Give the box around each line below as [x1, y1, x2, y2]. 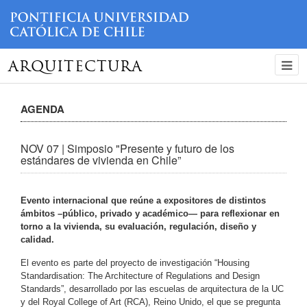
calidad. [21, 234, 54, 245]
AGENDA [21, 101, 64, 116]
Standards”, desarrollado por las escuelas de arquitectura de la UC [21, 283, 284, 294]
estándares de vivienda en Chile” [21, 151, 181, 168]
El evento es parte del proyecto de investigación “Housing [21, 257, 249, 268]
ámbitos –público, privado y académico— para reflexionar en [21, 208, 280, 219]
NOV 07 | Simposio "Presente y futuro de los [21, 140, 234, 156]
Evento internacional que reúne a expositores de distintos [21, 195, 266, 206]
